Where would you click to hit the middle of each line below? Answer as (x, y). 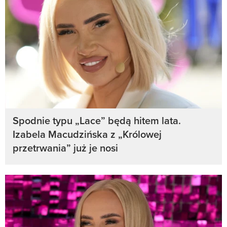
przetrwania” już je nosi (65, 147)
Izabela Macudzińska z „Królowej (87, 134)
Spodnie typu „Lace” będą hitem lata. (97, 120)
